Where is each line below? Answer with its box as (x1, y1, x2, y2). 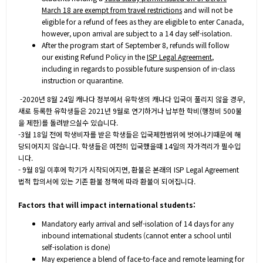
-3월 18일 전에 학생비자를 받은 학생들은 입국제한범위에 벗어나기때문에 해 (18, 129, 241, 139)
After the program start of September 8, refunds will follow (42, 40, 230, 50)
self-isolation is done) (42, 242, 110, 252)
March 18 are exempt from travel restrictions (42, 5, 182, 15)
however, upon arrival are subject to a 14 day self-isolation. (42, 28, 232, 38)
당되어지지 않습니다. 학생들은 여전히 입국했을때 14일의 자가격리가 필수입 (18, 141, 241, 151)
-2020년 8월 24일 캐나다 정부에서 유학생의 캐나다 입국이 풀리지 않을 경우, (18, 94, 245, 104)
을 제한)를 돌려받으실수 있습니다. (18, 117, 118, 127)
